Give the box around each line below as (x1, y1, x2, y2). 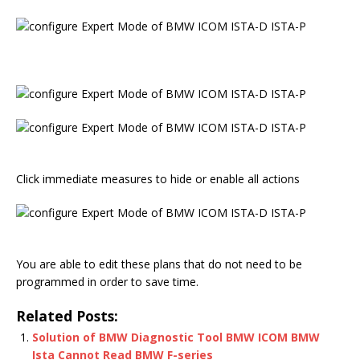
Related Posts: (16, 306, 118, 325)
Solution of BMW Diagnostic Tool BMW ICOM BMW (32, 329, 320, 345)
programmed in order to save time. (16, 274, 198, 289)
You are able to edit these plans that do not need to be (16, 256, 302, 272)
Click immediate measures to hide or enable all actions (16, 171, 300, 186)
